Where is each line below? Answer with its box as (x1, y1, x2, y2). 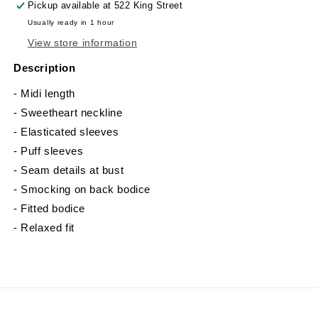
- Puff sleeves (13, 144, 87, 157)
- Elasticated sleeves (13, 125, 123, 138)
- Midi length (13, 87, 79, 99)
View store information (28, 37, 138, 49)
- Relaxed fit (13, 221, 78, 234)
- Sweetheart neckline (13, 106, 126, 119)
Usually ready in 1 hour (28, 18, 115, 27)
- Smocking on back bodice (13, 182, 154, 195)
